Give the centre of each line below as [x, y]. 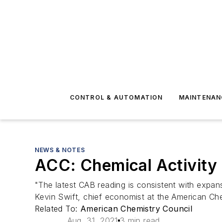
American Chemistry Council [136, 209]
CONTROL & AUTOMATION [116, 97]
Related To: [57, 209]
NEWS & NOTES [60, 150]
